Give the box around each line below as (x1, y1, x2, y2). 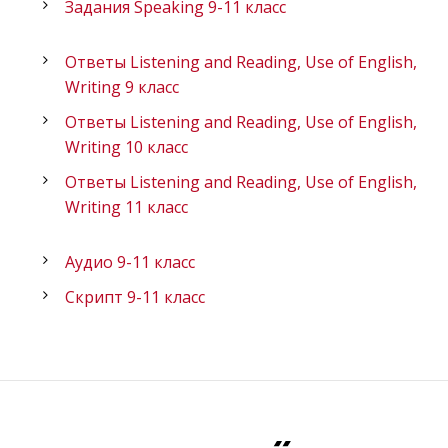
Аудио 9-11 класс (65, 251, 195, 274)
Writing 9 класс (65, 76, 179, 99)
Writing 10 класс (65, 136, 188, 159)
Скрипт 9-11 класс (65, 286, 205, 309)
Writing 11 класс (65, 196, 188, 219)
